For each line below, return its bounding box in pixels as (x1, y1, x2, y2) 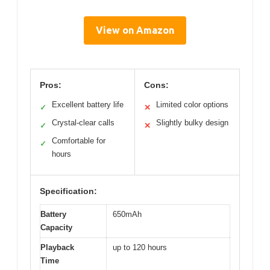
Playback (40, 242, 74, 252)
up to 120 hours (113, 242, 167, 252)
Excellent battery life (52, 99, 124, 109)
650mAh (113, 209, 142, 219)
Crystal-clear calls (52, 118, 115, 127)
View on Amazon (96, 24, 174, 36)
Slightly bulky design (156, 118, 228, 127)
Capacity (40, 222, 72, 232)
